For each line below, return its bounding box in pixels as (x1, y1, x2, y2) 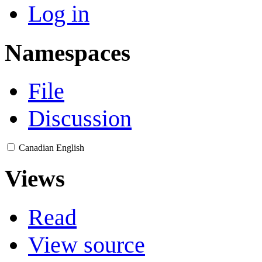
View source (28, 231, 145, 258)
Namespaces (5, 39, 130, 66)
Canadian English (19, 143, 84, 153)
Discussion (28, 105, 132, 132)
